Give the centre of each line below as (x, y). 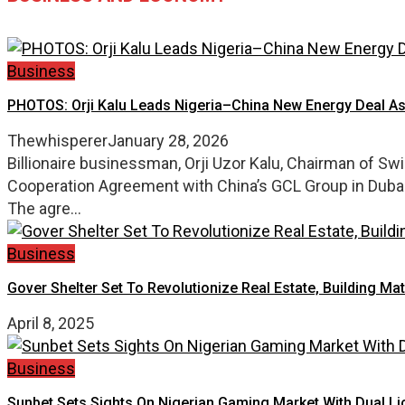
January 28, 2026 (168, 140)
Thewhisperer (57, 140)
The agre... (44, 208)
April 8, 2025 (51, 323)
